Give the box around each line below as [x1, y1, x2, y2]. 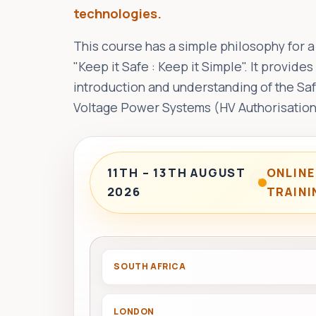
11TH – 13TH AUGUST [107, 165, 246, 181]
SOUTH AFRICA [114, 260, 186, 273]
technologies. [73, 4, 162, 23]
